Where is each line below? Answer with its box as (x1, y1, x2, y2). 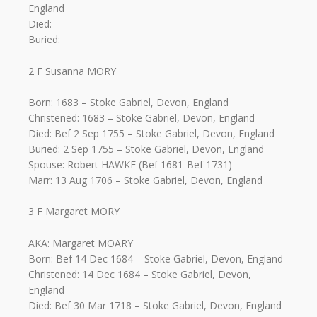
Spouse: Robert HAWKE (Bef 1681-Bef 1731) (28, 158, 232, 172)
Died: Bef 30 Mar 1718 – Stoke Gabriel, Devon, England (28, 298, 282, 312)
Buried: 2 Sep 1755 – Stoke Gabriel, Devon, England (28, 142, 264, 156)
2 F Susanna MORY (28, 64, 116, 78)
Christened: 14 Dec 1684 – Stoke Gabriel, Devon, (28, 267, 251, 281)
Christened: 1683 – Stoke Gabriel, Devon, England (28, 111, 255, 125)
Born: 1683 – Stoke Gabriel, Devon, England (28, 96, 229, 110)
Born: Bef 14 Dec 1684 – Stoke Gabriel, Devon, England (28, 251, 283, 265)
